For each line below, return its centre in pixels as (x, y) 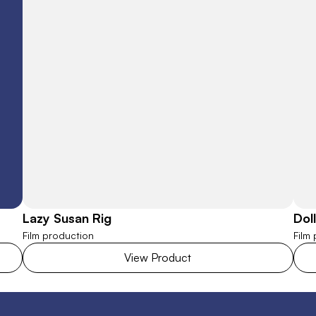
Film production (59, 235)
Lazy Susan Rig (67, 218)
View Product (158, 257)
